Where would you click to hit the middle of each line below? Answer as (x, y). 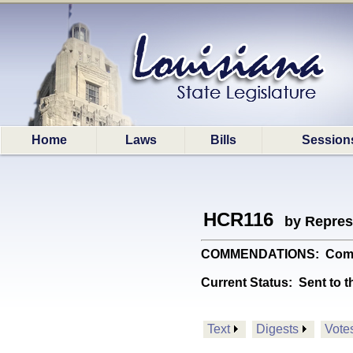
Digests (277, 329)
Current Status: (250, 282)
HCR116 (238, 219)
